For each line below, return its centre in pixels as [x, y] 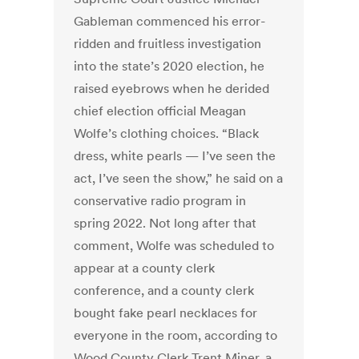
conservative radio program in [160, 201]
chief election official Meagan [160, 111]
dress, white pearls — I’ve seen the [175, 156]
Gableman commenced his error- [170, 21]
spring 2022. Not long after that [165, 223]
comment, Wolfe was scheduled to [174, 246]
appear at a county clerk [145, 268]
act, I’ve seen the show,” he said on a [179, 178]
